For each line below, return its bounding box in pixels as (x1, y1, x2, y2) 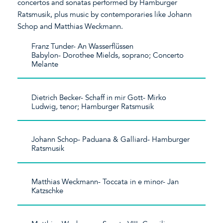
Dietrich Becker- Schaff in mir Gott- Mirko (31, 93, 167, 102)
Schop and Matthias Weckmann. (17, 21, 123, 31)
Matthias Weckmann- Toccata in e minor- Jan (31, 177, 179, 187)
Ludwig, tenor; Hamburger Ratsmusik (31, 102, 164, 111)
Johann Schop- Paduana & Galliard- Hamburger (31, 135, 190, 144)
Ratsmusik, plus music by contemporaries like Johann (17, 9, 192, 19)
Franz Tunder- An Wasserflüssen (31, 41, 134, 51)
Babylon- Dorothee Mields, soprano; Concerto (31, 50, 184, 60)
